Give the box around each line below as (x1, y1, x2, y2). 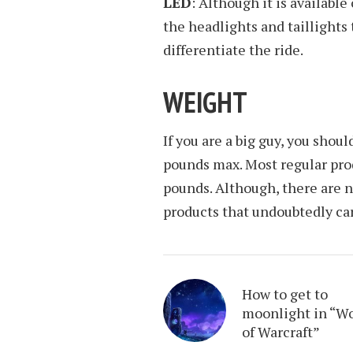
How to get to (242, 284, 328, 304)
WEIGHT (163, 83, 247, 121)
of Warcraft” (242, 322, 320, 342)
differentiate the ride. (163, 39, 303, 59)
